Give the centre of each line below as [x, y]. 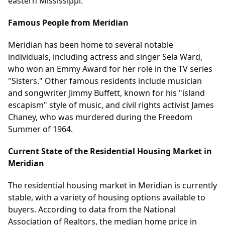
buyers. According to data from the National [92, 210]
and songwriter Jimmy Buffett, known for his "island [106, 93]
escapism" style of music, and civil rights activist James [111, 105]
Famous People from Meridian [68, 23]
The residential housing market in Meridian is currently [113, 186]
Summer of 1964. [40, 129]
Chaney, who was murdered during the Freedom [100, 117]
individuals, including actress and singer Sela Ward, [105, 57]
